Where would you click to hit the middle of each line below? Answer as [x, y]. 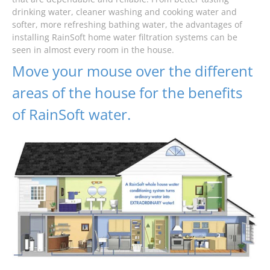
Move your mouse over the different [133, 71]
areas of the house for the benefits [127, 92]
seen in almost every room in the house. [93, 49]
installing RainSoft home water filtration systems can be [125, 37]
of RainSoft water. [71, 114]
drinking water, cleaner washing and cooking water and [124, 11]
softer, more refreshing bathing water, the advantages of [127, 24]
